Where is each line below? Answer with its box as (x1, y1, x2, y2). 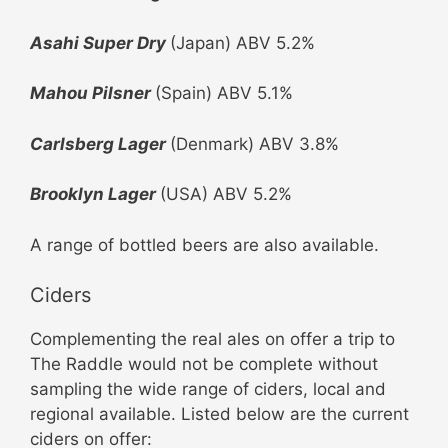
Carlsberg (30, 133, 114, 154)
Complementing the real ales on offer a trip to (30, 329, 395, 350)
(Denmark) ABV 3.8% (170, 133, 339, 154)
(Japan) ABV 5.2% (170, 32, 315, 53)
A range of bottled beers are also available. (30, 234, 379, 255)
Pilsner (88, 83, 155, 104)
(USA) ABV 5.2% (160, 184, 292, 205)
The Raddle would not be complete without (30, 354, 378, 375)
